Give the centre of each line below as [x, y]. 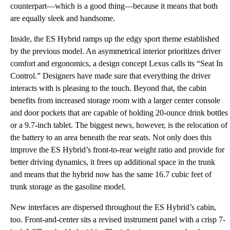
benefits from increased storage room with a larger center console [115, 100]
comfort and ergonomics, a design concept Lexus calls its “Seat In [117, 63]
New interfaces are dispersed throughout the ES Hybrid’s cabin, [113, 207]
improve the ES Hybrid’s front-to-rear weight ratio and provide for [117, 150]
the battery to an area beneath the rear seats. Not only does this [111, 137]
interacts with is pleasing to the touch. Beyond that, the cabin [108, 88]
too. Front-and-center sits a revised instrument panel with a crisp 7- [118, 219]
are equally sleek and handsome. [63, 18]
